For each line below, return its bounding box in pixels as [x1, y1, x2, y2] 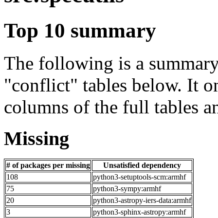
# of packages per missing [6, 161, 90, 170]
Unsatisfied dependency [103, 161, 181, 170]
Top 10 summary [4, 18, 156, 42]
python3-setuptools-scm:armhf [93, 173, 186, 182]
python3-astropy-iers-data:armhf [93, 196, 191, 205]
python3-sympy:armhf [93, 184, 161, 193]
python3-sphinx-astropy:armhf [93, 208, 186, 217]
